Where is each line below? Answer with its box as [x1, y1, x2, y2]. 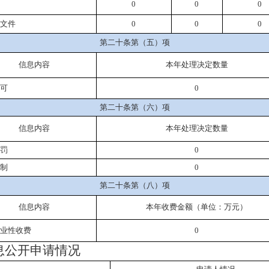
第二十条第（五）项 [99, 38, 170, 47]
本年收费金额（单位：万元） [146, 202, 247, 211]
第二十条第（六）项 [99, 103, 170, 112]
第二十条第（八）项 [99, 181, 170, 190]
